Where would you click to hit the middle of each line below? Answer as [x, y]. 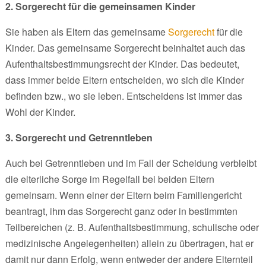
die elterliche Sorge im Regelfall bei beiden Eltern [110, 179]
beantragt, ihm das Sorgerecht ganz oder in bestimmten [121, 211]
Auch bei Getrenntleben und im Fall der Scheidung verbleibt [131, 163]
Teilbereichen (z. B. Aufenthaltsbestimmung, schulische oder [132, 227]
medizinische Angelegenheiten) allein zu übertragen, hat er [129, 243]
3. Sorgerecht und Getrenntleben [79, 137]
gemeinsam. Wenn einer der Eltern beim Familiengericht [123, 195]
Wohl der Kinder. [40, 112]
